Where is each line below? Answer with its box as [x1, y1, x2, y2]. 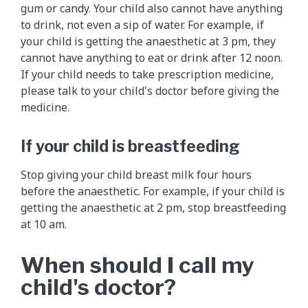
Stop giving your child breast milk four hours [21, 166, 252, 182]
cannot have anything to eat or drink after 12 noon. [21, 49, 283, 65]
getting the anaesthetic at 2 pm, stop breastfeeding [21, 199, 286, 215]
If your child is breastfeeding [21, 136, 240, 156]
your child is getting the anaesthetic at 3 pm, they [21, 33, 276, 49]
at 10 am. [21, 216, 67, 232]
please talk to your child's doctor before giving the [21, 82, 279, 98]
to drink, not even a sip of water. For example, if [21, 16, 264, 32]
